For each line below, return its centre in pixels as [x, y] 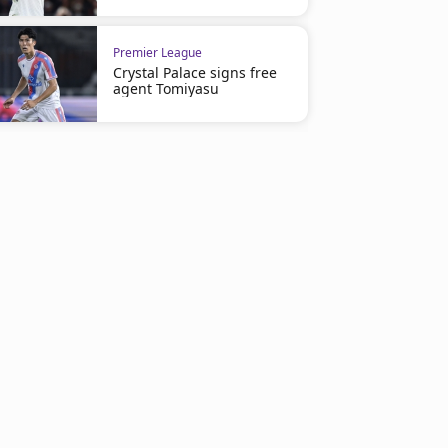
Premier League [157, 52]
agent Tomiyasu [165, 88]
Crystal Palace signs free [194, 72]
